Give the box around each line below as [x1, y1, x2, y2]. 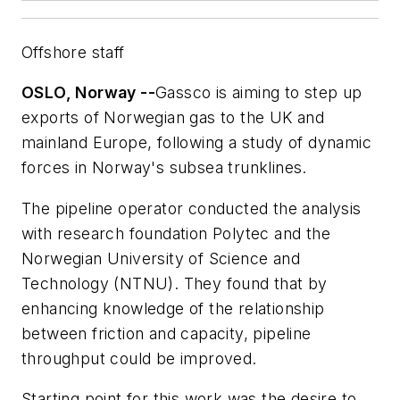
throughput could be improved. [21, 348, 257, 368]
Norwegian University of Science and [21, 248, 300, 268]
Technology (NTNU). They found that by [21, 273, 328, 293]
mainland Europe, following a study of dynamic [21, 133, 371, 153]
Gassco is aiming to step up [155, 83, 362, 103]
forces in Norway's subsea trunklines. [21, 158, 307, 178]
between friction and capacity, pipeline [21, 323, 312, 343]
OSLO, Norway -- [21, 83, 155, 103]
